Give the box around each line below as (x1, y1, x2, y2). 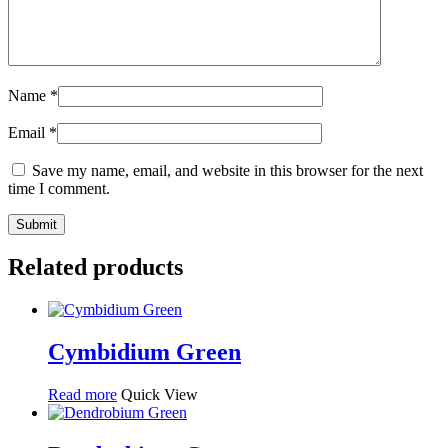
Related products (8, 254, 183, 281)
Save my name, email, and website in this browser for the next (32, 161, 423, 179)
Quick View (121, 386, 198, 404)
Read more (48, 386, 117, 404)
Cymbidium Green (48, 339, 241, 366)
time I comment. (8, 179, 110, 197)
